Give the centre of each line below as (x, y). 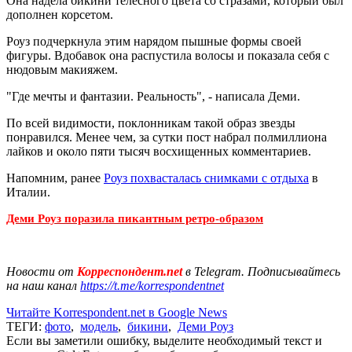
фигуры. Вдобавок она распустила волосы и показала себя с (168, 55)
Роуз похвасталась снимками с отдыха (206, 178)
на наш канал (43, 285)
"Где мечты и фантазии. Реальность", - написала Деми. (153, 96)
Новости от (40, 271)
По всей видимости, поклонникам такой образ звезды (151, 123)
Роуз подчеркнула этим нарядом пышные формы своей (154, 41)
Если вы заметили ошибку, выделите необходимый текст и (164, 340)
